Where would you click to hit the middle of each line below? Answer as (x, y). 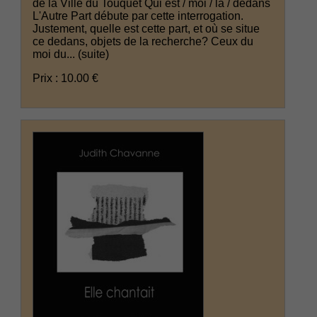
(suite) (94, 54)
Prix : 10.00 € (66, 79)
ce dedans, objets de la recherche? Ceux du (143, 42)
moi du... (56, 54)
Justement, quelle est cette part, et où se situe (146, 29)
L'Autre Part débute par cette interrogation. (138, 16)
